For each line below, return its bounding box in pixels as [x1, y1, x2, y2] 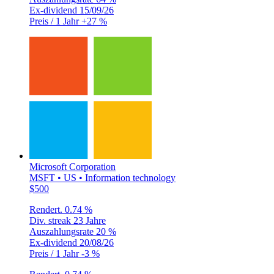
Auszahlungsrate [29, 226, 96, 237]
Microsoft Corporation [29, 161, 116, 172]
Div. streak [29, 215, 73, 226]
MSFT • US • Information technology [29, 172, 176, 183]
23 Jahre [73, 215, 106, 226]
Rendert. [29, 204, 65, 215]
